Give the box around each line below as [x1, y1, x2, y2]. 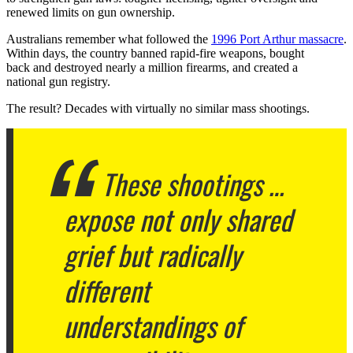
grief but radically [63, 234, 241, 276]
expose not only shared [63, 199, 292, 240]
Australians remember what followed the [6, 32, 211, 46]
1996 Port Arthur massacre [211, 32, 344, 46]
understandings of [63, 305, 242, 347]
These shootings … [101, 163, 284, 205]
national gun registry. [6, 75, 113, 89]
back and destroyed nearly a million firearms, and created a [6, 61, 298, 75]
